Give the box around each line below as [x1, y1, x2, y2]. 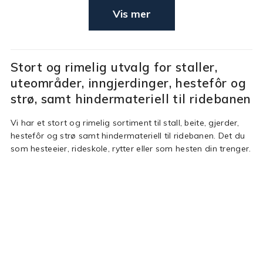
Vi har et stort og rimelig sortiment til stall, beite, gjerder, [11, 117, 240, 128]
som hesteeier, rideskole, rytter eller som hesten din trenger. [11, 143, 251, 154]
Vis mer [112, 7, 151, 21]
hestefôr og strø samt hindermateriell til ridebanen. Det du [11, 130, 245, 141]
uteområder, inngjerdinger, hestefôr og [11, 75, 246, 90]
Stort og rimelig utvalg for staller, [11, 59, 218, 75]
